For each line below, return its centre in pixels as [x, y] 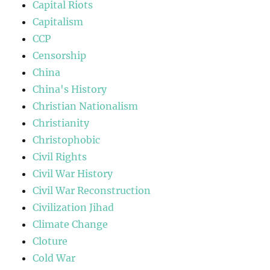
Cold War [54, 258]
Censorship [60, 56]
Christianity [61, 123]
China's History [70, 89]
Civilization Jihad [74, 208]
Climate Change [71, 224]
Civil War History [73, 174]
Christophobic [67, 140]
